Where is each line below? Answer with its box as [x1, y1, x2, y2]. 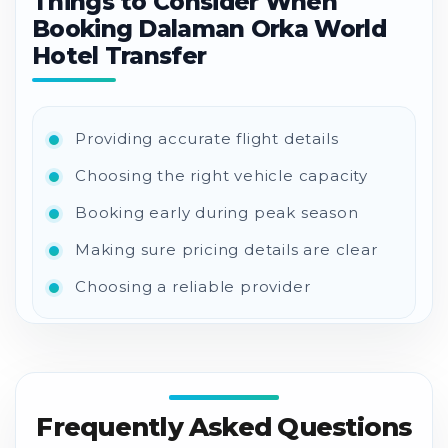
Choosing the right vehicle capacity [75, 165, 368, 185]
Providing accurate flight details [75, 128, 339, 148]
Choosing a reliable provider [75, 276, 311, 296]
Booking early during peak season [75, 202, 359, 222]
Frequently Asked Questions [36, 410, 412, 442]
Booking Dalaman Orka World [32, 14, 386, 43]
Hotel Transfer [32, 41, 207, 70]
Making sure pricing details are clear [75, 239, 378, 259]
